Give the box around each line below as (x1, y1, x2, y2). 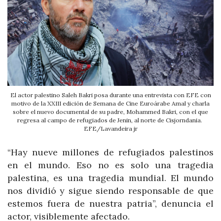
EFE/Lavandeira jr (83, 124, 138, 132)
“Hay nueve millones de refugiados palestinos (7, 146, 214, 158)
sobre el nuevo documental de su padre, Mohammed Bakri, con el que (13, 108, 208, 115)
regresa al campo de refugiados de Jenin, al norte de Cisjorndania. (17, 116, 204, 124)
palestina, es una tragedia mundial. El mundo (7, 172, 214, 184)
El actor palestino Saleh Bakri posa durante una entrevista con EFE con (10, 91, 211, 99)
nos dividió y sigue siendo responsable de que (7, 184, 214, 196)
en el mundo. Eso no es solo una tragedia (7, 159, 214, 171)
